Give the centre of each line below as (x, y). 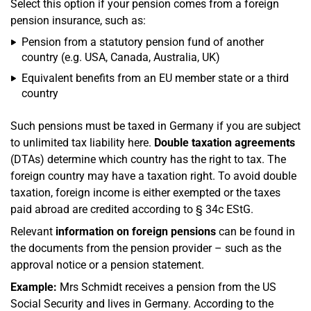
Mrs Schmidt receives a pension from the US (167, 287)
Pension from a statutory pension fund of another (143, 42)
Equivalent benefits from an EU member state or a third (155, 78)
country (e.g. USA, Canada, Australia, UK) (121, 57)
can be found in (255, 231)
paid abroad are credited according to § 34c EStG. (132, 209)
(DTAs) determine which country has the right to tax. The (148, 159)
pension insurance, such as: (78, 20)
